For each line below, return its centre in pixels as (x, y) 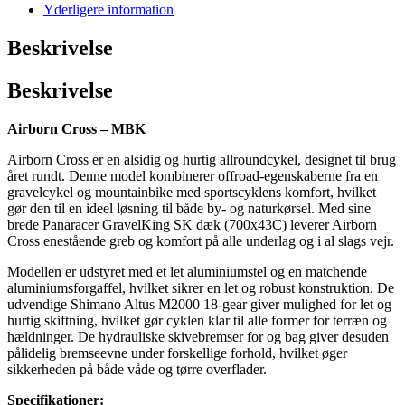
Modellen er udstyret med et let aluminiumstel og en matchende (187, 271)
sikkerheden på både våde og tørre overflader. (137, 369)
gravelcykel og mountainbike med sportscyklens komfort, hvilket (192, 192)
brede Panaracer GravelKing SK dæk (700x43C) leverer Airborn (192, 224)
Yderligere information (108, 10)
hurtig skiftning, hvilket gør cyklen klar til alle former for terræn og (197, 320)
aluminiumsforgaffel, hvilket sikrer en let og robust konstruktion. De (201, 287)
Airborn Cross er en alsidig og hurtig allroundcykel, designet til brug (202, 159)
